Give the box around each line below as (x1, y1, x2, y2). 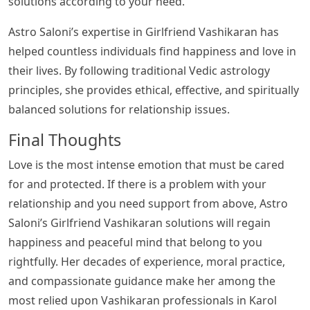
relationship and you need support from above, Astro (8, 196, 288, 212)
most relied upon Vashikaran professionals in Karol (8, 293, 277, 309)
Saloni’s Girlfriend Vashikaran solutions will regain (8, 215, 271, 231)
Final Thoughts (8, 129, 121, 152)
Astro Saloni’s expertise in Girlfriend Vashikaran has (8, 24, 279, 40)
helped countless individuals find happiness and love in (8, 44, 296, 60)
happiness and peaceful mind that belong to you (8, 235, 262, 250)
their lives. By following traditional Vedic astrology (8, 63, 270, 79)
